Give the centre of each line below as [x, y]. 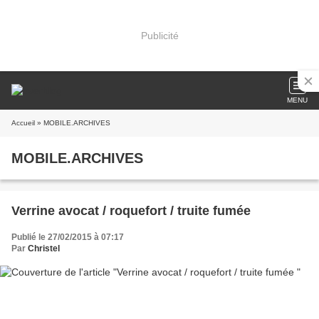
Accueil [23, 123]
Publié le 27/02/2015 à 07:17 [68, 237]
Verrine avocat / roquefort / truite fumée [131, 211]
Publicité [159, 35]
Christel [44, 249]
